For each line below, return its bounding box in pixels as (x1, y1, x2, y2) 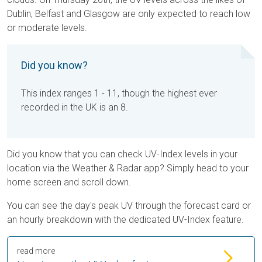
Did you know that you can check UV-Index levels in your (7, 149, 237, 160)
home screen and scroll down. (7, 177, 131, 188)
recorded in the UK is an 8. (21, 102, 128, 113)
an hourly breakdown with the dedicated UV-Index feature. (7, 214, 244, 226)
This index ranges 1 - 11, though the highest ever (21, 88, 217, 99)
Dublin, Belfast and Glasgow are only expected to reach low (7, 8, 250, 20)
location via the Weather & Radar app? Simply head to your (7, 163, 249, 174)
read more (17, 246, 55, 256)
